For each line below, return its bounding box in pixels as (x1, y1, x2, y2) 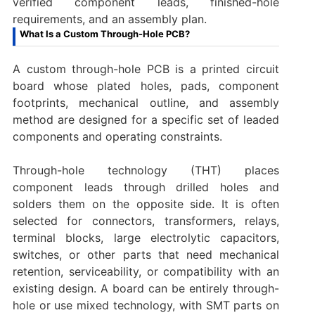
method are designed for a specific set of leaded (12, 112, 280, 127)
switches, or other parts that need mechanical (12, 247, 280, 262)
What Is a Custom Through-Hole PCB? (19, 28, 190, 40)
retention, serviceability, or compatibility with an (12, 264, 280, 279)
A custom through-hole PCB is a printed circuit (12, 62, 280, 77)
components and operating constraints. (12, 129, 222, 144)
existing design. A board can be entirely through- (12, 281, 280, 296)
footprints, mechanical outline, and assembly (12, 96, 280, 110)
